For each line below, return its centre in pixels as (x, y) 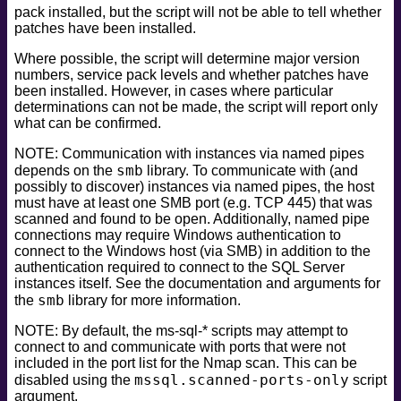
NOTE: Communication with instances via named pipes (189, 153)
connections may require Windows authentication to (178, 235)
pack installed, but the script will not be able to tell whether (198, 12)
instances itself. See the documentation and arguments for (197, 283)
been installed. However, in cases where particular (174, 90)
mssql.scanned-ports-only (242, 380)
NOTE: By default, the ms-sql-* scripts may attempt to (181, 330)
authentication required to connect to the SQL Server (179, 267)
